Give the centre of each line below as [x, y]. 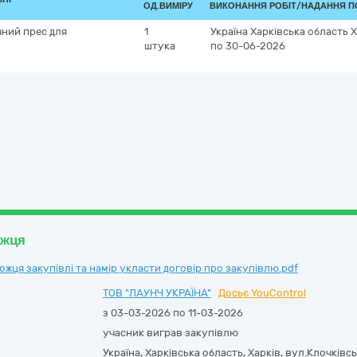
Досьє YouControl [262, 293]
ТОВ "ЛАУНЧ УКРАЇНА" [157, 293]
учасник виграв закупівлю [170, 333]
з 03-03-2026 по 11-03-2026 [173, 313]
